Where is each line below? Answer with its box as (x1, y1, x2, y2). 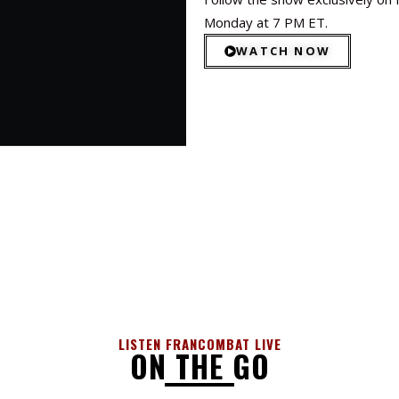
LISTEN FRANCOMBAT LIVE (118, 334, 281, 354)
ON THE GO (129, 343, 270, 388)
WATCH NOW (236, 43, 331, 60)
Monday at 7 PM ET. (204, 13, 329, 32)
